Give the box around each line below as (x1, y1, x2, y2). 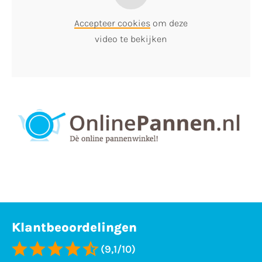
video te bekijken (95, 33, 167, 44)
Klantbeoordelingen (12, 219, 137, 235)
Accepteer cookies (74, 17, 150, 29)
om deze (150, 17, 188, 29)
